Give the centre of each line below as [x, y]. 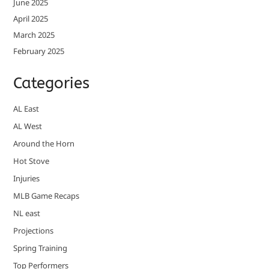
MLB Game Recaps [46, 196]
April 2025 [30, 19]
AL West [27, 126]
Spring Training [40, 248]
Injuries [26, 179]
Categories [51, 83]
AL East [26, 109]
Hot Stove [31, 161]
